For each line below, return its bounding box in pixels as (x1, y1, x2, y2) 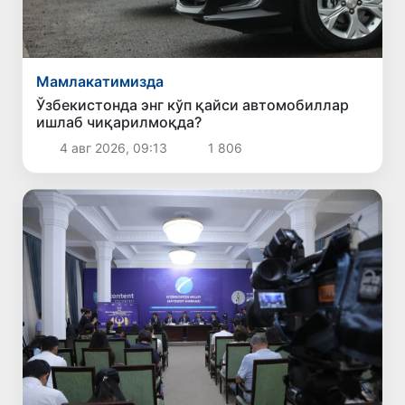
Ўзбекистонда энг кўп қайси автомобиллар (36, 95, 350, 114)
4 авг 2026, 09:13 (55, 139, 171, 155)
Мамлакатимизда (36, 71, 165, 90)
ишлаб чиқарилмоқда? (36, 112, 202, 131)
